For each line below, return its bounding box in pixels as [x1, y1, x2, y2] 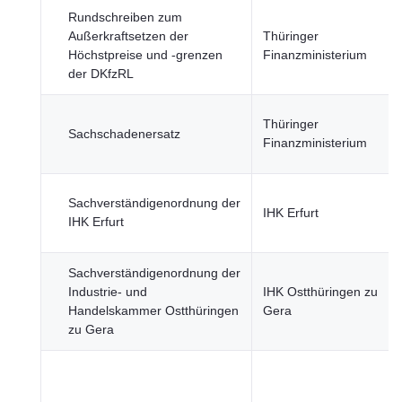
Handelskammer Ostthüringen [68, 303, 239, 318]
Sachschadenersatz [68, 127, 180, 141]
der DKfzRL [68, 66, 134, 81]
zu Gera [68, 322, 114, 336]
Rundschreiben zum [68, 10, 182, 24]
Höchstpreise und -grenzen [68, 48, 223, 62]
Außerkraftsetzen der [68, 29, 188, 43]
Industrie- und [68, 284, 147, 299]
